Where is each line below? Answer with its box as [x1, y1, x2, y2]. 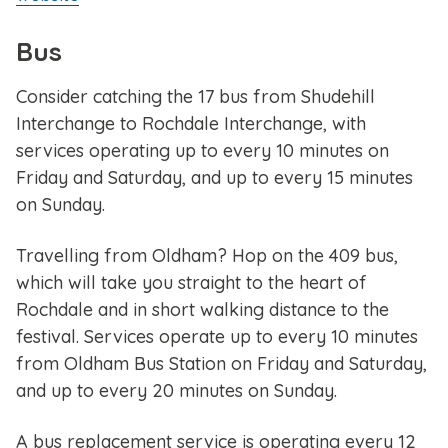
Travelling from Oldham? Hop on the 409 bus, [16, 244, 398, 268]
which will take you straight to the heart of [16, 271, 367, 295]
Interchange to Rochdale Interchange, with [16, 112, 366, 136]
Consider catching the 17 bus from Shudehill [16, 85, 375, 109]
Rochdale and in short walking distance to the [16, 298, 389, 322]
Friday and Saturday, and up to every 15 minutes [16, 166, 413, 190]
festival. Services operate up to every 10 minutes [16, 325, 418, 349]
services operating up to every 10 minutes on [16, 139, 389, 163]
